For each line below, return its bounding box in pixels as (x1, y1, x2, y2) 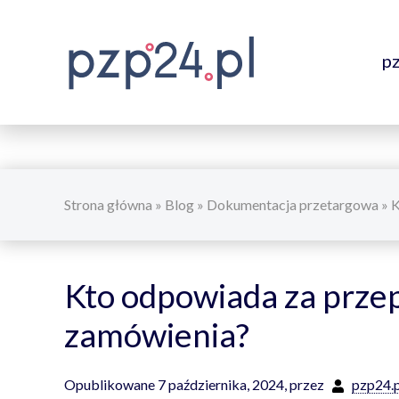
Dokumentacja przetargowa (207, 196, 379, 213)
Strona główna (64, 196, 152, 213)
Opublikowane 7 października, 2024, (64, 376, 287, 393)
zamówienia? (64, 314, 249, 354)
